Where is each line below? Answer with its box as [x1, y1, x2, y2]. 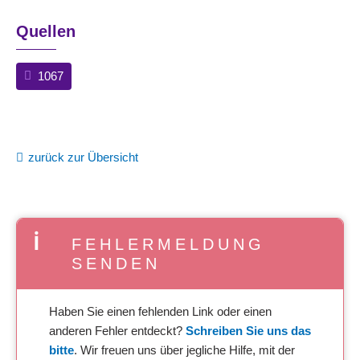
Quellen [16, 22, 76, 40]
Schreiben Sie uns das [186, 323, 311, 337]
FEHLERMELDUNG [72, 235, 266, 253]
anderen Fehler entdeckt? [49, 323, 186, 337]
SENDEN [72, 254, 162, 272]
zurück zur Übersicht [28, 149, 139, 164]
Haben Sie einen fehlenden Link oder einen [49, 304, 272, 318]
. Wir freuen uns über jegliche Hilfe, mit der [74, 342, 295, 357]
